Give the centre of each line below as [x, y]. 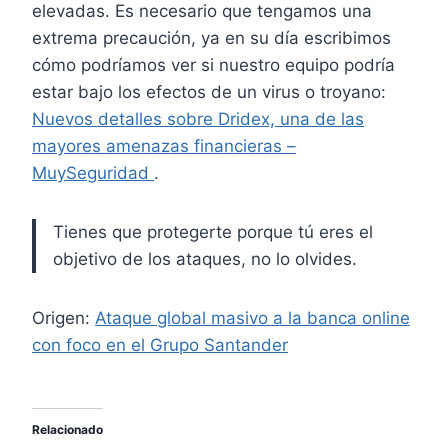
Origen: [63, 318]
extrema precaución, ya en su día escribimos [211, 38]
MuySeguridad [93, 173]
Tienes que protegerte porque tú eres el [213, 232]
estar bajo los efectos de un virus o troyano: [209, 92]
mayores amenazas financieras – [164, 146]
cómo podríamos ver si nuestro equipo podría [213, 65]
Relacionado [67, 430]
